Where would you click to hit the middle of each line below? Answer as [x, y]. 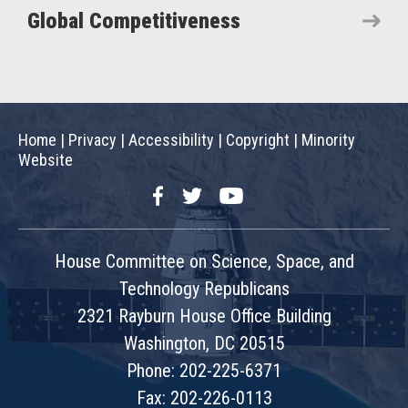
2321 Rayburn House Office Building [204, 316]
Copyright [258, 140]
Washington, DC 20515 [204, 343]
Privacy [92, 140]
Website [46, 160]
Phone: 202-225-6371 [204, 371]
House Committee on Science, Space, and [204, 261]
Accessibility [171, 140]
